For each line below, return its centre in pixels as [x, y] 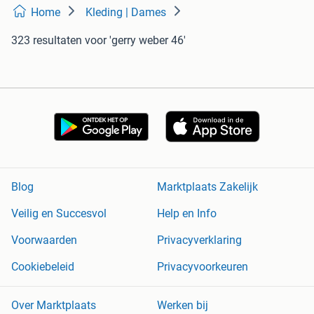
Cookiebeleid [43, 267]
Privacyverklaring [199, 240]
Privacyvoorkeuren [203, 267]
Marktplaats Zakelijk [207, 187]
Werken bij [183, 306]
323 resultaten [47, 41]
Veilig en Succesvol [59, 214]
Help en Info [187, 214]
